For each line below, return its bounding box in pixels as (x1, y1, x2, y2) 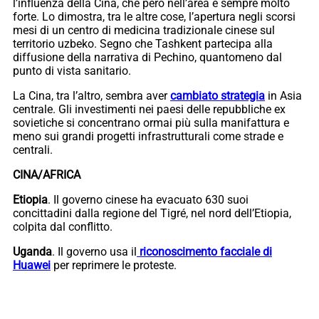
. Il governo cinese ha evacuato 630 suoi (48, 192, 249, 206)
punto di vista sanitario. (13, 63, 131, 78)
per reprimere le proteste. (51, 258, 177, 272)
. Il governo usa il (52, 244, 137, 258)
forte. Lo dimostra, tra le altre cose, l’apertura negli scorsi (13, 9, 296, 23)
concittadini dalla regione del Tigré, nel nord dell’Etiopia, (13, 206, 291, 220)
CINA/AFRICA (13, 167, 80, 182)
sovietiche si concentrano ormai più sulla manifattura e (13, 115, 289, 130)
